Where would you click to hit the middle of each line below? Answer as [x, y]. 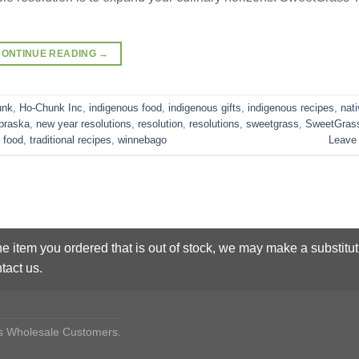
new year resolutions [84, 123]
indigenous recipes [291, 107]
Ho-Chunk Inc [51, 107]
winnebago [142, 139]
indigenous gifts [205, 107]
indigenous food [125, 107]
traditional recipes [71, 139]
